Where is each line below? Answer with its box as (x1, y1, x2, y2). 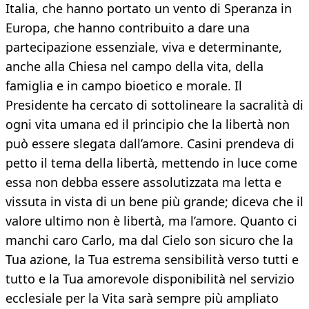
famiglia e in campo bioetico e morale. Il (6, 77, 242, 94)
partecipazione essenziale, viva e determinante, (6, 39, 282, 56)
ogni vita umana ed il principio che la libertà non (6, 116, 290, 133)
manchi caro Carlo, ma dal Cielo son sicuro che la (6, 232, 293, 249)
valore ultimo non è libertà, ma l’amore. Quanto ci (6, 212, 297, 230)
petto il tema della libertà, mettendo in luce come (6, 154, 297, 172)
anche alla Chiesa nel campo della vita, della (6, 58, 263, 75)
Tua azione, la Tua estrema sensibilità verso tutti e (6, 251, 299, 268)
